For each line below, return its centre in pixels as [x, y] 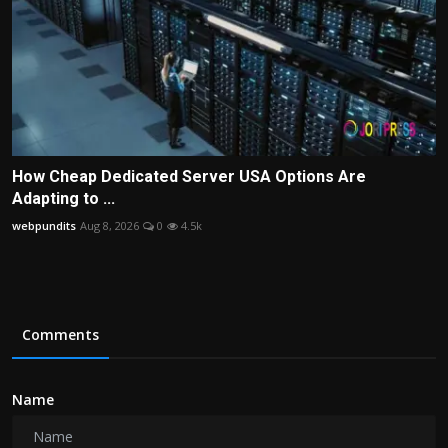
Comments [60, 334]
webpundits [44, 225]
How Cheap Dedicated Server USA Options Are [189, 176]
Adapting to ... [63, 198]
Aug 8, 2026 [109, 225]
